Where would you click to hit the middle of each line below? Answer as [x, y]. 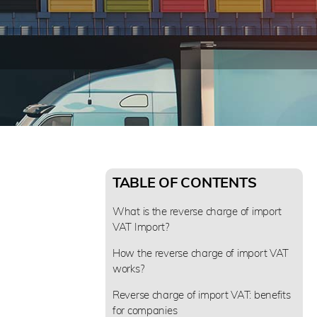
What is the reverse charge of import [197, 211]
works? [128, 268]
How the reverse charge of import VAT [201, 253]
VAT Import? [141, 226]
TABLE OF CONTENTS [184, 182]
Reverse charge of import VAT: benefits [201, 294]
